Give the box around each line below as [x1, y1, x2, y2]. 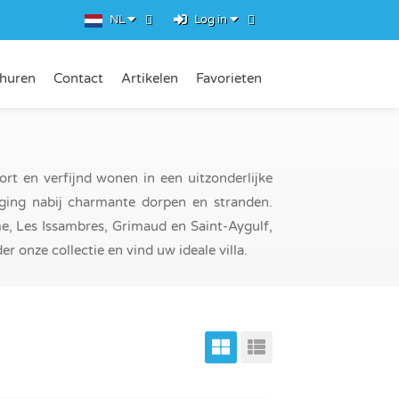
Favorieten [196, 70, 262, 86]
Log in [191, 12, 230, 28]
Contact [53, 70, 103, 86]
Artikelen [121, 70, 178, 86]
